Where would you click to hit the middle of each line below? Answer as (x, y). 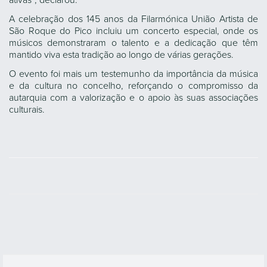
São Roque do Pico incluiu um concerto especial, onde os (133, 31)
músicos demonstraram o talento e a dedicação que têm (133, 43)
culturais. (27, 110)
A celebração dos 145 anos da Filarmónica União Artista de (133, 19)
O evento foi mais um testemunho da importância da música (133, 74)
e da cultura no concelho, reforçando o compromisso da (133, 86)
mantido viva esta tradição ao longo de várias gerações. (121, 55)
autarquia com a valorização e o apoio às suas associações (133, 98)
